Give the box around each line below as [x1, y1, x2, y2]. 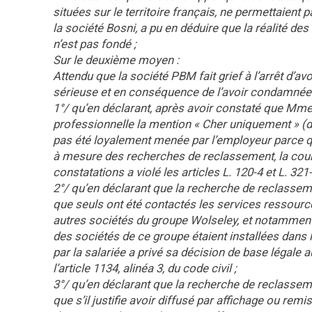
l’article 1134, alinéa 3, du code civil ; [53, 261, 237, 275]
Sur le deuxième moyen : [53, 53, 179, 67]
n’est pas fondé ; [53, 37, 136, 51]
